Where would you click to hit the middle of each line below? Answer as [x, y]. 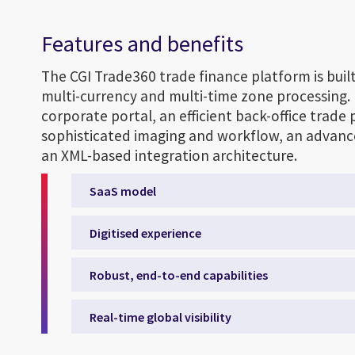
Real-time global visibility [160, 317]
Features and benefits [142, 44]
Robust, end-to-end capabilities [179, 275]
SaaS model [123, 191]
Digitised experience [145, 233]
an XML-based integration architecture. [169, 156]
